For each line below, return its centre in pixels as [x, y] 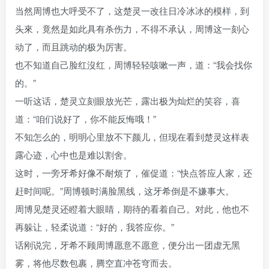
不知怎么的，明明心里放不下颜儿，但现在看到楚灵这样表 [132, 137]
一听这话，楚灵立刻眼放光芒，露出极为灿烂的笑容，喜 [128, 101]
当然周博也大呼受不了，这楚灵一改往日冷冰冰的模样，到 [132, 11]
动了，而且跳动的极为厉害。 [74, 47]
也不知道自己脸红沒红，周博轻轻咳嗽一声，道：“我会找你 [134, 65]
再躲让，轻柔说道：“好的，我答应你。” [95, 227]
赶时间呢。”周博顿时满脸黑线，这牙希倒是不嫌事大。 [125, 191]
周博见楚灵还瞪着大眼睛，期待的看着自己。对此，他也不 [132, 209]
